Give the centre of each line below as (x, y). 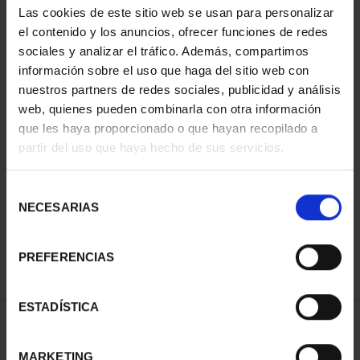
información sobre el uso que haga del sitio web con (164, 70)
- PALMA (89, 181)
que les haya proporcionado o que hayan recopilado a (168, 128)
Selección (32, 191)
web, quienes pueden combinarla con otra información (170, 108)
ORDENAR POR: (53, 333)
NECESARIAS (59, 207)
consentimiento (46, 230)
